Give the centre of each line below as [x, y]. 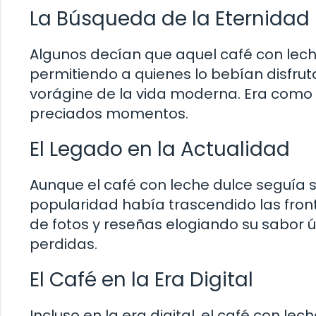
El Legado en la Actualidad [160, 149]
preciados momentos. [109, 113]
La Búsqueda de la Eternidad [170, 18]
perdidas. [63, 244]
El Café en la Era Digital [141, 279]
